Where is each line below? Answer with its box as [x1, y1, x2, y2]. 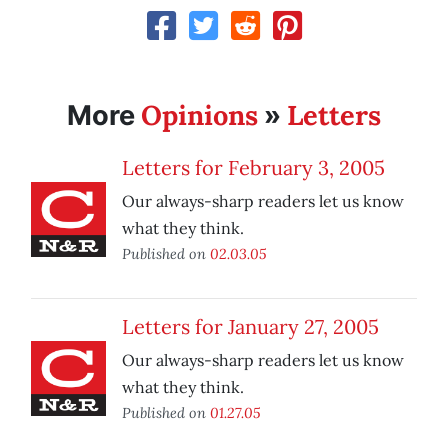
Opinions [141, 98, 258, 133]
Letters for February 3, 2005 [122, 155, 385, 181]
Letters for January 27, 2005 [122, 314, 379, 340]
